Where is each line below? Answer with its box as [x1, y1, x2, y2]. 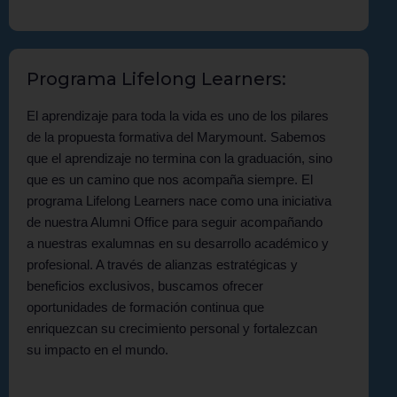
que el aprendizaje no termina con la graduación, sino [27, 150, 332, 166]
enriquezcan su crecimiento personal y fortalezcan [27, 320, 317, 336]
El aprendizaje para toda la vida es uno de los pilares [27, 107, 329, 123]
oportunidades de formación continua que [27, 299, 264, 315]
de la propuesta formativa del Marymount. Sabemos [27, 128, 326, 144]
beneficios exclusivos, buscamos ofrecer [27, 277, 263, 293]
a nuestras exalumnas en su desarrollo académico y [27, 235, 329, 251]
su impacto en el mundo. [27, 341, 168, 357]
